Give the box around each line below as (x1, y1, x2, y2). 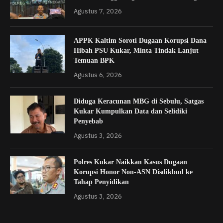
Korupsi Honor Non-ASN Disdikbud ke (74, 168, 193, 176)
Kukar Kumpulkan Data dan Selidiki (74, 107, 187, 115)
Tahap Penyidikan (74, 178, 129, 186)
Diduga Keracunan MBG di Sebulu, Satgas (74, 97, 204, 105)
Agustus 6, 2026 (74, 70, 122, 79)
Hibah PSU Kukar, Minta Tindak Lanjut (74, 46, 199, 54)
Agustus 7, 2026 (74, 6, 122, 15)
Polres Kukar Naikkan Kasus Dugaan (74, 158, 187, 166)
